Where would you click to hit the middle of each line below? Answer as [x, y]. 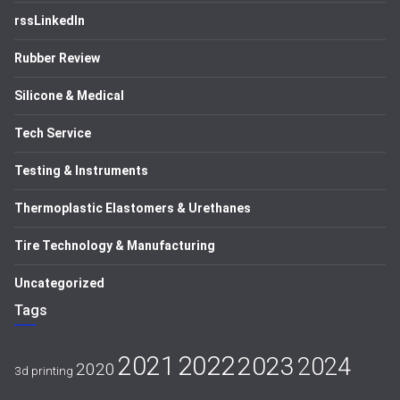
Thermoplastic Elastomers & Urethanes [133, 208]
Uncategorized [59, 283]
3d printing [44, 371]
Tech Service [53, 133]
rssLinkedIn [50, 21]
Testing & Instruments [81, 171]
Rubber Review [57, 58]
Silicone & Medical [69, 96]
